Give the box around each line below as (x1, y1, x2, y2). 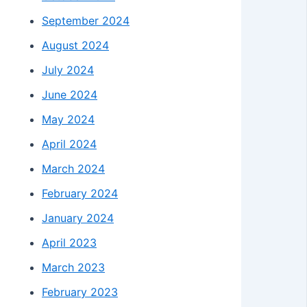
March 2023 (42, 260, 105, 274)
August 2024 (42, 38, 109, 52)
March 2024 (42, 161, 105, 175)
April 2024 (42, 136, 97, 151)
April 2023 (42, 235, 97, 249)
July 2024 (42, 62, 94, 77)
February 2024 (42, 186, 118, 200)
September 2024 (42, 13, 130, 27)
